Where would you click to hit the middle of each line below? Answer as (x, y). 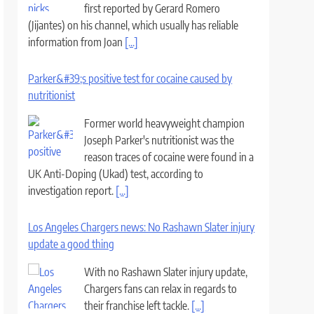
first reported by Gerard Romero (152, 8)
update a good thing (71, 244)
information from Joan (77, 42)
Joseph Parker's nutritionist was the (159, 140)
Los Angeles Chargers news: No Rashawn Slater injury (142, 227)
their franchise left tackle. (138, 306)
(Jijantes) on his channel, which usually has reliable (134, 25)
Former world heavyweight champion (165, 123)
